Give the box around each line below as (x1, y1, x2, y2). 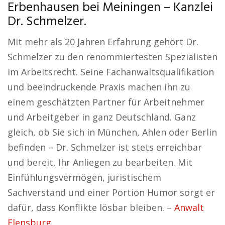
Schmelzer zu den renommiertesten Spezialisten (8, 51, 217, 63)
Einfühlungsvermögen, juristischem (8, 171, 161, 183)
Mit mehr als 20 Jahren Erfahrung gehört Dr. (8, 36, 198, 48)
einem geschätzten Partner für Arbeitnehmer (8, 96, 204, 108)
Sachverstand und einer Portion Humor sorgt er (8, 186, 215, 198)
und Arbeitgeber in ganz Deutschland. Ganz (8, 111, 196, 123)
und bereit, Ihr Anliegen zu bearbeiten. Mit (8, 156, 192, 168)
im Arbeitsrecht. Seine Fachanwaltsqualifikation (8, 66, 214, 78)
